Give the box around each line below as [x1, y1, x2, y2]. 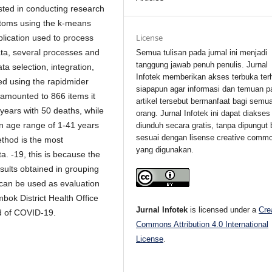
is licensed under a [188, 205, 259, 214]
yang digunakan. [136, 144, 194, 154]
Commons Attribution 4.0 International [136, 219, 269, 229]
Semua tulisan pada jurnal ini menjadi [136, 47, 268, 57]
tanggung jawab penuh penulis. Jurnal [136, 59, 268, 69]
